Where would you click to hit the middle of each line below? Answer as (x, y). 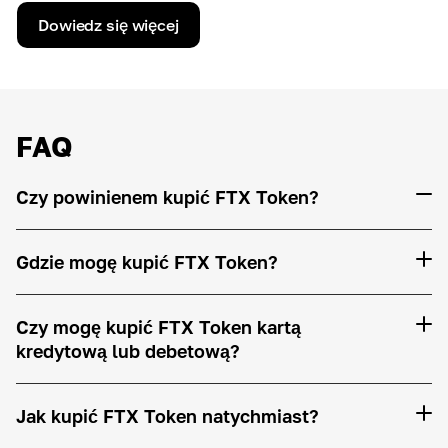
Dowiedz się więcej (108, 25)
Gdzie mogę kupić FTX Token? (147, 262)
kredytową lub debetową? (128, 351)
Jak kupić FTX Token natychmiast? (167, 416)
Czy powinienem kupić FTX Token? (167, 197)
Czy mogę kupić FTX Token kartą (158, 327)
